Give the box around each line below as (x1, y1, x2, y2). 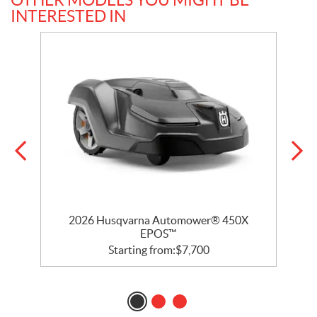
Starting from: (108, 243, 175, 256)
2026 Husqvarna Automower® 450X (69, 214, 248, 226)
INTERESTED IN (11, 6, 126, 25)
